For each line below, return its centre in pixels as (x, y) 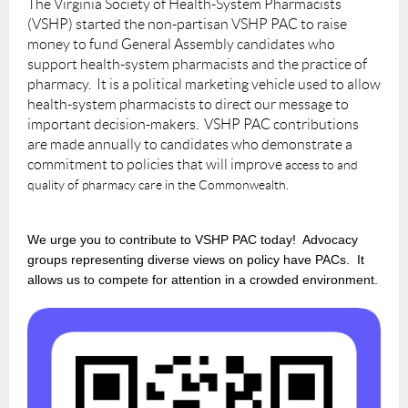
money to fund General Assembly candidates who (181, 44)
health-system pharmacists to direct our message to (188, 104)
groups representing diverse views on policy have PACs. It (196, 259)
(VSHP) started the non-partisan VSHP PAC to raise (187, 24)
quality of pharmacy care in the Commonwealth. (159, 184)
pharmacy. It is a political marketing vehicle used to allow (204, 84)
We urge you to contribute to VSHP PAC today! (162, 239)
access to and (320, 164)
